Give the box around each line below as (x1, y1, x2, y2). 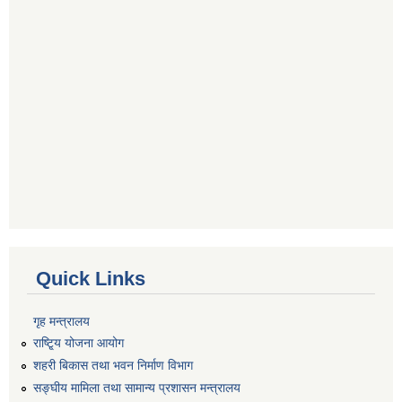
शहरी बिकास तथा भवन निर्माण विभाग (33, 358, 193, 373)
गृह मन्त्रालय (33, 313, 90, 328)
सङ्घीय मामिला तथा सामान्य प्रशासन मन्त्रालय (33, 380, 240, 395)
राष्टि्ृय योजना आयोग (33, 336, 124, 351)
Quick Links (36, 267, 145, 290)
